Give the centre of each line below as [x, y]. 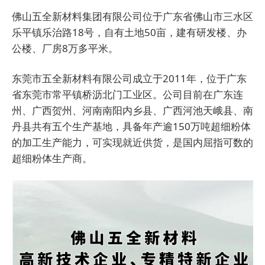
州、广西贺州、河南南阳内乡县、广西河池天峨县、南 [132, 111]
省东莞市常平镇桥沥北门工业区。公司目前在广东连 [127, 95]
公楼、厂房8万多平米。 [65, 49]
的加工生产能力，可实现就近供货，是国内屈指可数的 [132, 143]
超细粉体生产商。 [52, 159]
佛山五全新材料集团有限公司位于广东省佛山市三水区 [132, 17]
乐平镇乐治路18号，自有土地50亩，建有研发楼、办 [129, 33]
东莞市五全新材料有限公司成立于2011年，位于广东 [129, 79]
